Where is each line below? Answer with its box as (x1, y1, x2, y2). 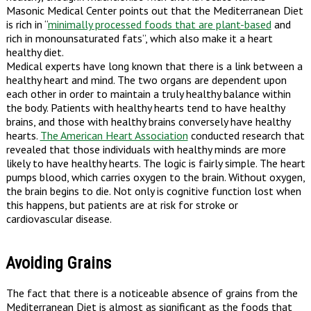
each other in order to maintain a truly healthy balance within (6, 86, 291, 101)
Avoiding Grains (6, 253, 111, 273)
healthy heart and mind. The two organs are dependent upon (6, 72, 287, 87)
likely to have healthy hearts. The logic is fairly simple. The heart (6, 155, 305, 170)
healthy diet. (6, 44, 64, 59)
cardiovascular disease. (6, 211, 112, 226)
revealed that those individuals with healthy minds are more (6, 142, 286, 156)
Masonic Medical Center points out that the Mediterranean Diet (6, 3, 303, 17)
